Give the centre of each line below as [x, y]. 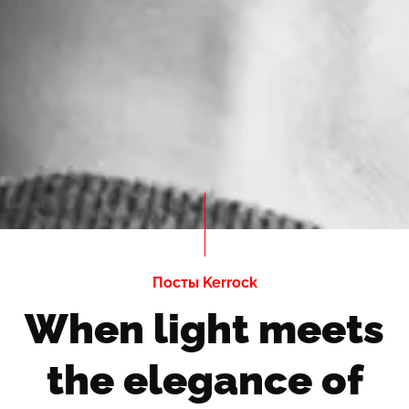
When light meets [204, 329]
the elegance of [204, 380]
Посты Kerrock [204, 282]
